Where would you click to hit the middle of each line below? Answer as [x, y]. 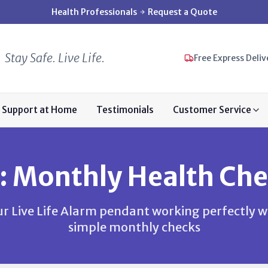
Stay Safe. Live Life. [54, 58]
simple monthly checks [134, 227]
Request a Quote [182, 12]
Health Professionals [94, 12]
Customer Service [212, 109]
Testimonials [125, 109]
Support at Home [39, 109]
